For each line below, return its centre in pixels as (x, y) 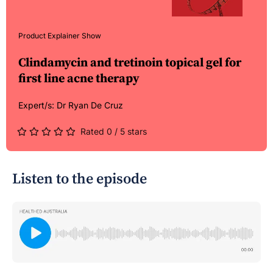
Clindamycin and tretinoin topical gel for (130, 63)
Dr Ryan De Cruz (90, 105)
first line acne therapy (79, 79)
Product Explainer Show (60, 35)
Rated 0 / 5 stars (112, 131)
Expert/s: (37, 105)
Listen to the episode (80, 179)
